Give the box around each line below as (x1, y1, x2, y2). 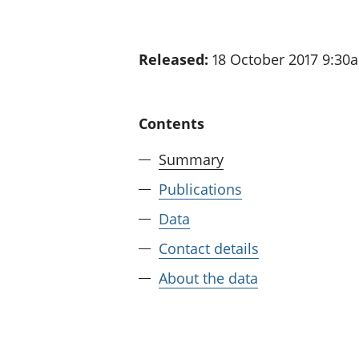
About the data (159, 268, 258, 288)
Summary (159, 149, 224, 169)
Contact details (159, 238, 259, 258)
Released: (139, 49, 208, 69)
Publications (159, 179, 242, 199)
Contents (139, 113, 204, 133)
